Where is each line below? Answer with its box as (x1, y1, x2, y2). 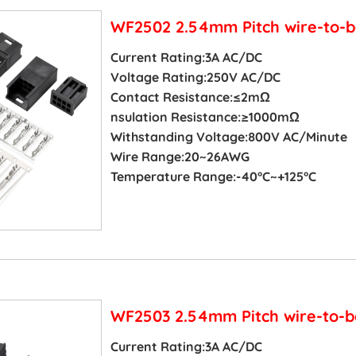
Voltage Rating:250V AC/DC (110, 69, 281, 86)
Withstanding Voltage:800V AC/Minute (110, 129, 347, 145)
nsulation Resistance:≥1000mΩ (110, 109, 300, 126)
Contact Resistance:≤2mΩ (110, 89, 270, 106)
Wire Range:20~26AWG (110, 149, 250, 165)
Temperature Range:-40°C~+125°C (110, 168, 316, 185)
